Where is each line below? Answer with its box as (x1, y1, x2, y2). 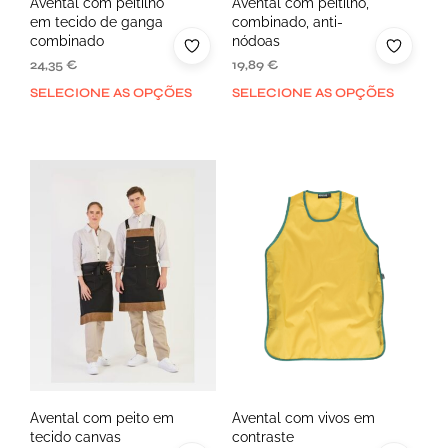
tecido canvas (30, 428, 121, 445)
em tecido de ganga (30, 14, 163, 31)
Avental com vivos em (231, 409, 375, 426)
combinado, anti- (231, 14, 343, 31)
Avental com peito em (30, 409, 174, 426)
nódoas (231, 33, 280, 50)
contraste (231, 428, 294, 445)
